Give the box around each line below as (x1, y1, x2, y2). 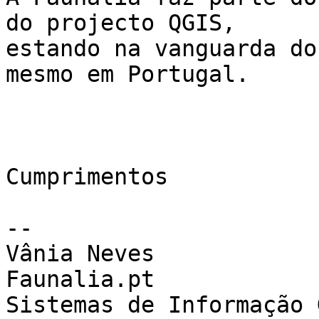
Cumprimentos (6, 164, 168, 190)
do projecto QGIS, (6, 10, 236, 36)
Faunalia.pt (6, 266, 155, 293)
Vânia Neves (6, 241, 155, 267)
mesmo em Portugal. (6, 61, 249, 88)
